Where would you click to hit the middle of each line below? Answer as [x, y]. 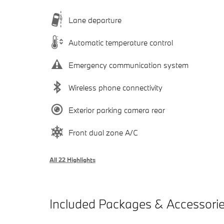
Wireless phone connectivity [115, 87]
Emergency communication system [128, 65]
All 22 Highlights [72, 160]
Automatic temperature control [121, 42]
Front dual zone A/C [103, 132]
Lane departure [95, 20]
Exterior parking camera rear [117, 110]
